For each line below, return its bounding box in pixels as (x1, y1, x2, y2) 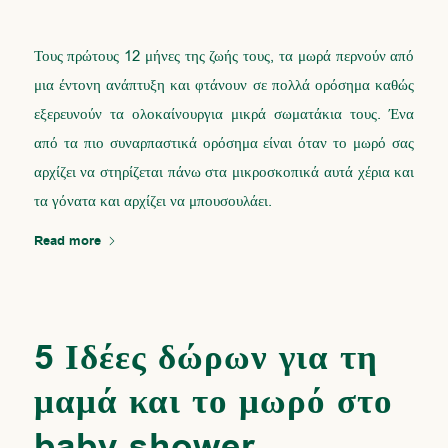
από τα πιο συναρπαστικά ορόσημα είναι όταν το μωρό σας (33, 132, 415, 153)
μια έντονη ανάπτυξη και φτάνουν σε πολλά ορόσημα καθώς (33, 74, 415, 95)
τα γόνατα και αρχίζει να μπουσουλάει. (33, 190, 272, 211)
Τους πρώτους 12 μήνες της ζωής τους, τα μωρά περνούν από (33, 45, 415, 66)
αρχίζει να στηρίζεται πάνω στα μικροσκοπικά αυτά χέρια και (33, 161, 415, 182)
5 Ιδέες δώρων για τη (33, 333, 378, 383)
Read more (33, 231, 101, 250)
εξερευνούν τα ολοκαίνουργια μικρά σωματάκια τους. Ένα (33, 103, 415, 124)
